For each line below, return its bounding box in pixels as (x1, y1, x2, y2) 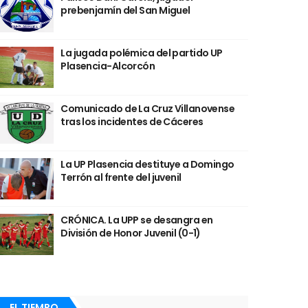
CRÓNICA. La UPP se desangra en (60, 213, 213, 227)
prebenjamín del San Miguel (60, 3, 190, 17)
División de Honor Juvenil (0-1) (60, 226, 201, 240)
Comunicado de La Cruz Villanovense (60, 102, 235, 115)
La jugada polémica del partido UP (60, 46, 223, 60)
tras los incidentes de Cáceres (60, 115, 203, 129)
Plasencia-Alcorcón (60, 59, 155, 73)
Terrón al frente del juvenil (60, 170, 181, 184)
